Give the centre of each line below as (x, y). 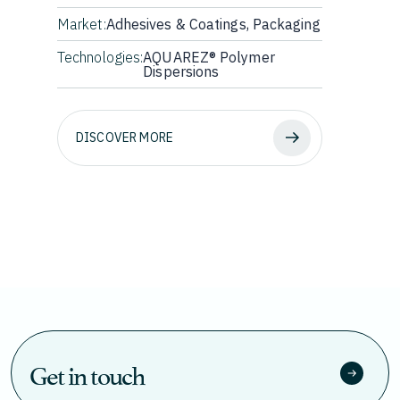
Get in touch (87, 372)
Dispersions (181, 71)
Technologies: (100, 57)
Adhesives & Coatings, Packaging (213, 24)
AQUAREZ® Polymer (209, 57)
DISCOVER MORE (125, 137)
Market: (82, 24)
